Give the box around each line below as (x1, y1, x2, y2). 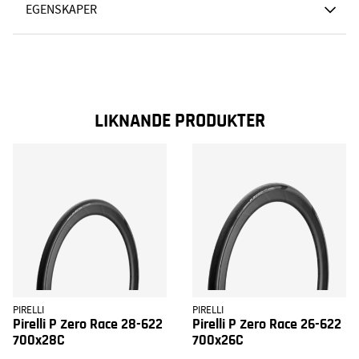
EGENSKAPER (26, 2, 97, 18)
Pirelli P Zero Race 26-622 (192, 317, 341, 333)
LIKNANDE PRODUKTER (94, 111, 265, 131)
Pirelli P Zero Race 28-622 (13, 317, 163, 333)
